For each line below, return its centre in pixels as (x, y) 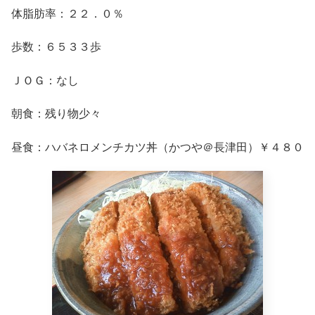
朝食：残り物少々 (56, 113)
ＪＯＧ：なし (45, 79)
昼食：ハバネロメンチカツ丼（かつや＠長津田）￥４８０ (157, 146)
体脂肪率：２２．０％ (67, 13)
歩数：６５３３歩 (56, 46)
